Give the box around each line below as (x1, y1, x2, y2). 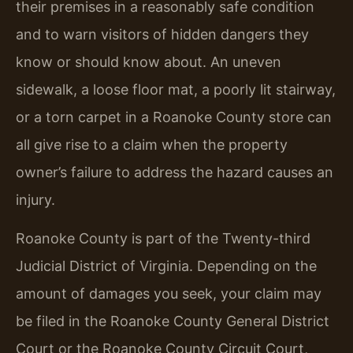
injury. (16, 191, 55, 208)
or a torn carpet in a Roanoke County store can (16, 108, 332, 125)
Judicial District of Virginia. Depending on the (16, 258, 317, 275)
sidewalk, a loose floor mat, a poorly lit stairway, (16, 80, 336, 98)
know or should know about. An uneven (16, 53, 281, 70)
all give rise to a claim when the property (16, 136, 288, 153)
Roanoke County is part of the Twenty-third (16, 230, 310, 247)
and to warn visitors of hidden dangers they (16, 25, 309, 43)
